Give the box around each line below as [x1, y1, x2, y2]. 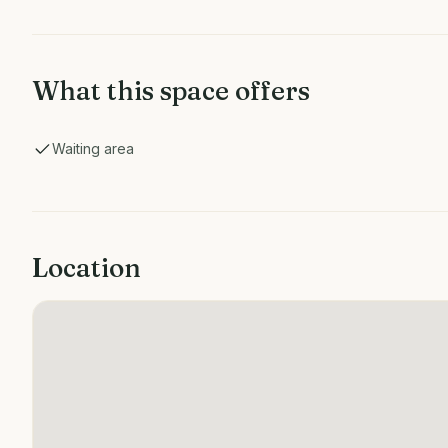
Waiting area [52, 140, 134, 157]
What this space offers [32, 75, 310, 107]
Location [32, 252, 141, 284]
